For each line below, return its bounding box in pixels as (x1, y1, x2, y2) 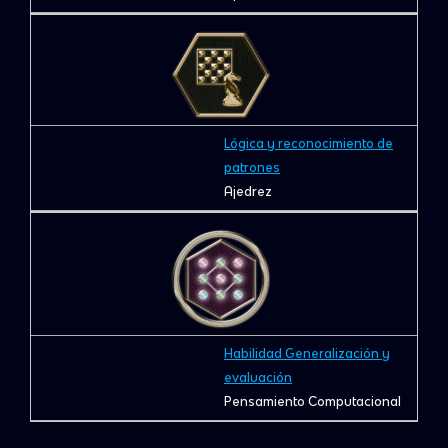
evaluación (224, 370, 292, 386)
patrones (224, 160, 280, 176)
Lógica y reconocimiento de (224, 136, 393, 152)
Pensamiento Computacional (224, 394, 401, 410)
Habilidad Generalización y (224, 346, 390, 362)
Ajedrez (224, 184, 272, 200)
